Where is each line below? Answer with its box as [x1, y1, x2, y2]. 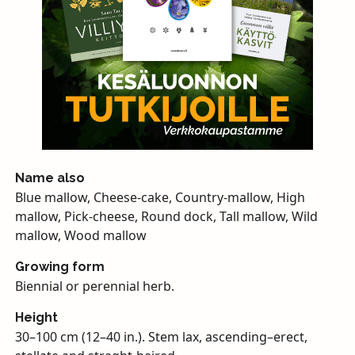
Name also [14, 170, 85, 185]
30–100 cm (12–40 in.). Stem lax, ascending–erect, [14, 327, 307, 345]
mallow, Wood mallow [14, 226, 147, 244]
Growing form [14, 258, 105, 274]
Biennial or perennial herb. [14, 277, 174, 295]
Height [14, 309, 58, 325]
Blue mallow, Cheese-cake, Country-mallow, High [14, 188, 305, 206]
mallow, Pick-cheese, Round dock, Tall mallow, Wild [14, 207, 318, 225]
